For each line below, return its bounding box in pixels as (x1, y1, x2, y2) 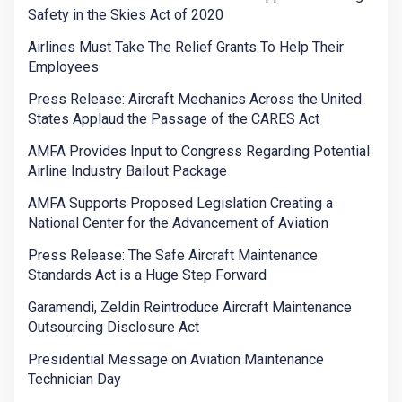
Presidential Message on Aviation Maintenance (28, 351, 324, 369)
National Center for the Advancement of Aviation (28, 214, 328, 232)
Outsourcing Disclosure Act (28, 319, 199, 336)
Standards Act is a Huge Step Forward (28, 267, 267, 284)
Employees (28, 58, 99, 76)
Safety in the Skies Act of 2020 (28, 6, 223, 24)
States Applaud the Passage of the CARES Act (28, 110, 319, 128)
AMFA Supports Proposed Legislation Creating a (28, 195, 333, 213)
